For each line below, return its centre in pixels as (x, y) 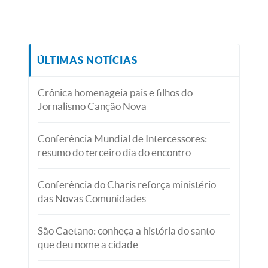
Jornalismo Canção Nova (92, 106)
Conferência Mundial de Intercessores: (123, 139)
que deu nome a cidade (88, 245)
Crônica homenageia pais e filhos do (115, 93)
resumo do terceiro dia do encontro (115, 153)
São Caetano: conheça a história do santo (127, 231)
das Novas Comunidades (92, 199)
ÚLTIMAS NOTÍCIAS (87, 60)
